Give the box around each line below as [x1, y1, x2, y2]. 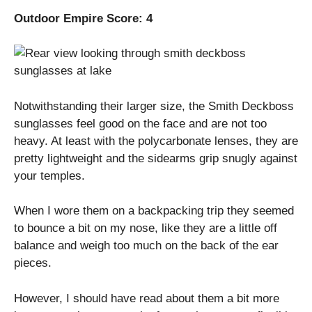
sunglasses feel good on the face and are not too [14, 116, 267, 130]
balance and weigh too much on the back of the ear [14, 239, 279, 253]
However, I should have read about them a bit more [14, 291, 279, 305]
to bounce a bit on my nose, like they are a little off [14, 221, 277, 235]
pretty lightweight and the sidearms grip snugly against [14, 151, 297, 165]
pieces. [14, 256, 55, 270]
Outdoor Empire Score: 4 [14, 11, 153, 25]
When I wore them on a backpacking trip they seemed [14, 204, 294, 218]
